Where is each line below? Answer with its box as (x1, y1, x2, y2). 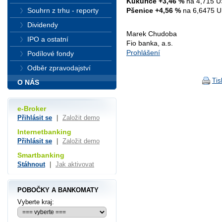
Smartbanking (17, 151, 64, 159)
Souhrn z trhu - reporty (27, 6, 99, 14)
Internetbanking (17, 128, 71, 136)
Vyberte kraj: (17, 198, 54, 206)
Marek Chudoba (126, 30, 177, 38)
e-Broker (17, 105, 46, 113)
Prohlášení (126, 49, 160, 57)
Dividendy (27, 21, 58, 29)
